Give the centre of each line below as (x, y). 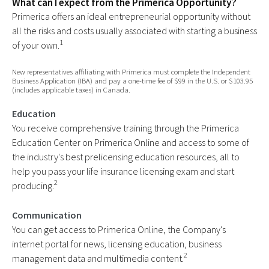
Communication (47, 215)
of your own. (36, 45)
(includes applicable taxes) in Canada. (71, 90)
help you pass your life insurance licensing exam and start (123, 171)
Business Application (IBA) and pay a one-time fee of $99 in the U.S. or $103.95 (132, 81)
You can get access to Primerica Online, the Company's (119, 229)
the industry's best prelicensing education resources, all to (126, 156)
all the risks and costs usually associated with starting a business (134, 31)
